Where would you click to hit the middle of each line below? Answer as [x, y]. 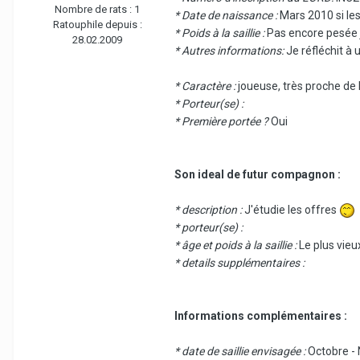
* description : [208, 210]
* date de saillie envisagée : [240, 352]
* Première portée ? [221, 122]
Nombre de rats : [94, 10]
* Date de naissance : [226, 16]
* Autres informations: [229, 51]
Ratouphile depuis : [97, 25]
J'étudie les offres [290, 210]
